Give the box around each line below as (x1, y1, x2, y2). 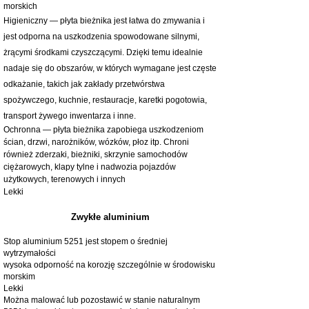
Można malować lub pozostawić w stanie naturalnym (3, 295, 200, 305)
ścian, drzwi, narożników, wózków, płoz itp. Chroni (3, 137, 189, 147)
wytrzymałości (3, 248, 56, 258)
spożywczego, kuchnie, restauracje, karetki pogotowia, (3, 94, 207, 105)
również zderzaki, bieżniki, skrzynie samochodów (3, 149, 188, 159)
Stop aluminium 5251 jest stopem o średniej (3, 236, 168, 246)
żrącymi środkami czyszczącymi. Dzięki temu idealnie (3, 47, 203, 57)
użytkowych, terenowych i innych (3, 174, 126, 184)
